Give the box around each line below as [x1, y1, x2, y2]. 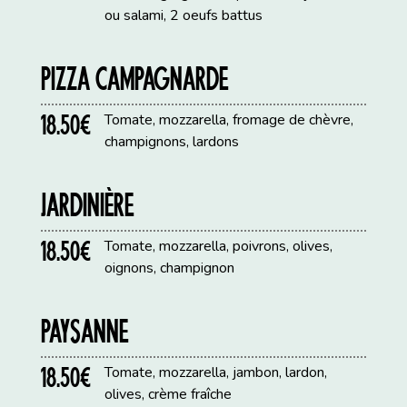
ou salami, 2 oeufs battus [104, 5, 263, 26]
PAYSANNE [41, 312, 130, 351]
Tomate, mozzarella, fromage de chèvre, [104, 110, 354, 131]
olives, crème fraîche [104, 384, 233, 405]
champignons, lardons [104, 132, 240, 153]
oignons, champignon [104, 258, 235, 279]
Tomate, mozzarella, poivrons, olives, [104, 236, 333, 257]
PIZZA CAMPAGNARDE [41, 59, 230, 98]
